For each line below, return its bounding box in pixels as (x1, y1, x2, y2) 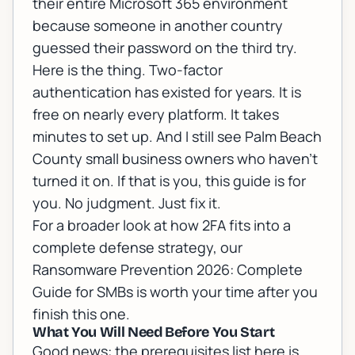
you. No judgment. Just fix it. (32, 193, 221, 213)
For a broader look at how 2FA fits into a (32, 216, 291, 235)
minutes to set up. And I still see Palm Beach (32, 127, 322, 147)
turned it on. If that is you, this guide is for (32, 171, 306, 191)
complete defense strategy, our (32, 238, 242, 258)
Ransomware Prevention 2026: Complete (32, 260, 303, 280)
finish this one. (32, 304, 130, 324)
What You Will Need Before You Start (32, 323, 275, 342)
